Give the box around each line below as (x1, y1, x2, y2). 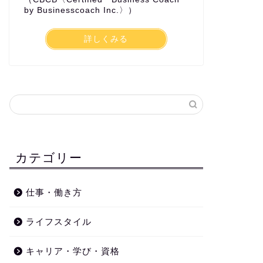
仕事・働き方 (25, 187, 82, 197)
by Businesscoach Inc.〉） (23, 6, 137, 15)
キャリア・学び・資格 (25, 246, 120, 256)
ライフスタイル (25, 217, 92, 227)
